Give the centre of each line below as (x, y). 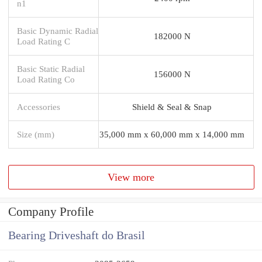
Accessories (39, 106)
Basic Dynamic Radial (58, 30)
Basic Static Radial (51, 68)
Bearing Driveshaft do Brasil (77, 236)
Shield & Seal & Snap (172, 106)
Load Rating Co (46, 79)
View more (131, 177)
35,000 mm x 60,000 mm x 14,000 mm (172, 134)
